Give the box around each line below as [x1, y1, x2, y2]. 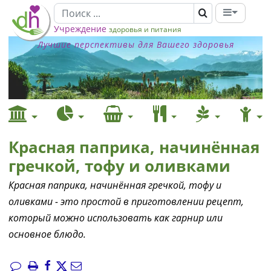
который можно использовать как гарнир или [8, 211, 223, 224]
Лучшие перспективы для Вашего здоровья [37, 39, 234, 50]
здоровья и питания [109, 24, 181, 34]
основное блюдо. [8, 227, 86, 241]
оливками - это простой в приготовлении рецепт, [8, 195, 244, 208]
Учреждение [54, 23, 106, 34]
